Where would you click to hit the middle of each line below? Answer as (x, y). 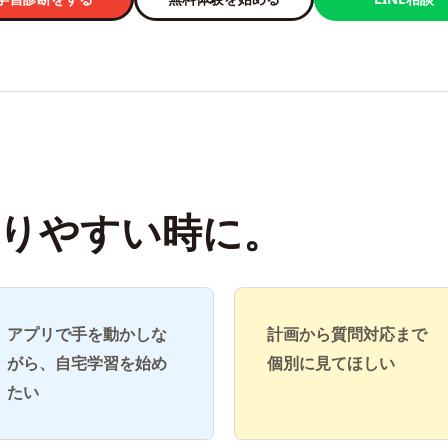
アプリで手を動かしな (87, 334)
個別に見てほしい (331, 363)
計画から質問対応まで (347, 334)
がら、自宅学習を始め (87, 363)
